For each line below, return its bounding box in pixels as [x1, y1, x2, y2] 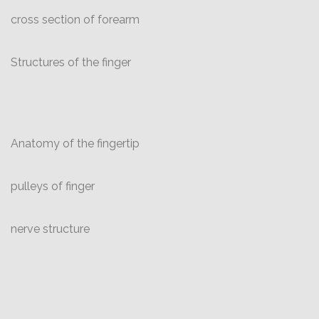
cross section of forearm [11, 13, 140, 26]
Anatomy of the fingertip [11, 137, 140, 150]
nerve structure [11, 222, 90, 236]
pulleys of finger [11, 179, 95, 193]
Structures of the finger [11, 56, 131, 69]
